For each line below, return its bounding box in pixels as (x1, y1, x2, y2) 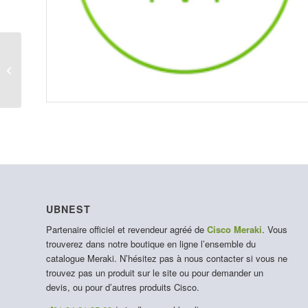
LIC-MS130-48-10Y (24, 63, 100, 76)
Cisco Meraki (207, 223, 262, 236)
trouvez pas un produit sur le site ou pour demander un (46, 266, 263, 280)
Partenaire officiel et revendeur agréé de (46, 223, 207, 236)
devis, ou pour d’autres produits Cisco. (46, 280, 199, 294)
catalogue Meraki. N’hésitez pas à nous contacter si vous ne (46, 252, 287, 265)
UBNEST (46, 202, 91, 217)
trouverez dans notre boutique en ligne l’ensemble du (46, 237, 256, 251)
